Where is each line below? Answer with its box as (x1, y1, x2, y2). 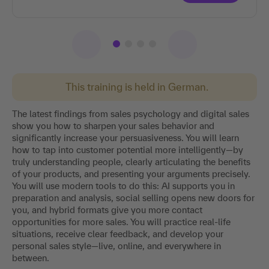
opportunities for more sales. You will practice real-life (12, 216, 231, 227)
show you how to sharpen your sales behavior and (12, 120, 214, 131)
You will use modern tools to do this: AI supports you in (12, 180, 235, 191)
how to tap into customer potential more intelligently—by (12, 144, 243, 155)
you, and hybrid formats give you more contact (12, 204, 202, 215)
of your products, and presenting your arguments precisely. (12, 168, 250, 179)
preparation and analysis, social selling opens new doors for (12, 192, 255, 203)
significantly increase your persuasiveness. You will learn (12, 132, 239, 143)
